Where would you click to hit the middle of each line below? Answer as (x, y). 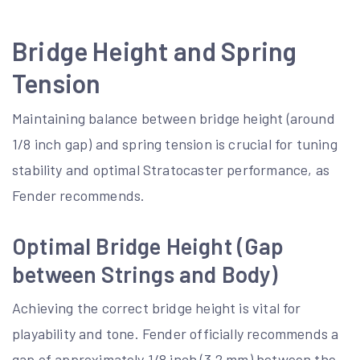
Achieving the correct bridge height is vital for (157, 308)
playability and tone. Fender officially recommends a (176, 334)
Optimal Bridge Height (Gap (148, 246)
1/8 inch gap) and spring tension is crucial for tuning (175, 144)
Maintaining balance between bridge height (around (174, 119)
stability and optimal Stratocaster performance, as (171, 170)
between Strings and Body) (145, 274)
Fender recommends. (79, 196)
